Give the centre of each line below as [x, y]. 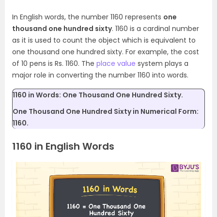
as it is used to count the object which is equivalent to [104, 40]
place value [116, 63]
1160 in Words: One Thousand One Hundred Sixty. [98, 95]
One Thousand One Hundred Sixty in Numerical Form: [106, 111]
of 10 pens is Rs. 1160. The [54, 63]
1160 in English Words [63, 146]
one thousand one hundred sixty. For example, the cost [106, 52]
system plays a [162, 63]
